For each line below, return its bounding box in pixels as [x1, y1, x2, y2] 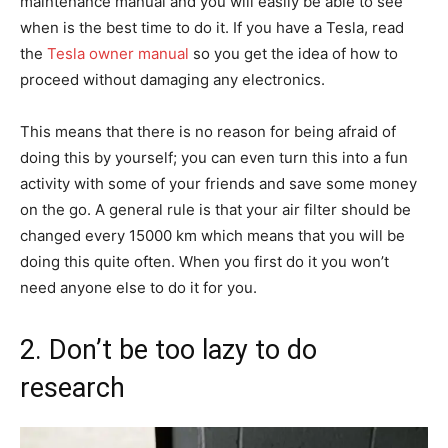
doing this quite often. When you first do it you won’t [20, 252, 389, 272]
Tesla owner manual [47, 44, 189, 64]
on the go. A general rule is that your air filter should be [20, 200, 411, 220]
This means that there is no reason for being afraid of [20, 122, 396, 142]
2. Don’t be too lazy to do [20, 334, 317, 367]
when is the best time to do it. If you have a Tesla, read [20, 18, 404, 38]
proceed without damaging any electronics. [20, 70, 325, 90]
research [20, 372, 125, 405]
